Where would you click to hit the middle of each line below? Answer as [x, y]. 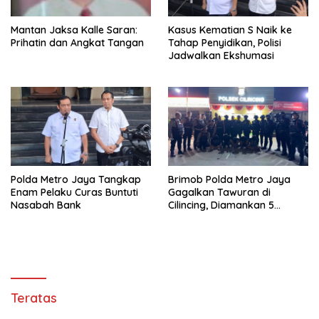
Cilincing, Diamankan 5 [221, 205]
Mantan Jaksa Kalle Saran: [74, 30]
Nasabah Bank [46, 205]
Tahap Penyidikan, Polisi [225, 42]
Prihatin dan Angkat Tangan [77, 42]
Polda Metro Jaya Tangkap [76, 179]
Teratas [34, 298]
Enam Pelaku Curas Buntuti [74, 192]
